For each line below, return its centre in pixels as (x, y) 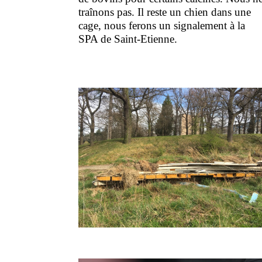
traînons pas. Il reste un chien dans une (165, 12)
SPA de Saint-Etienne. (130, 39)
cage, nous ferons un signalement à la (162, 25)
